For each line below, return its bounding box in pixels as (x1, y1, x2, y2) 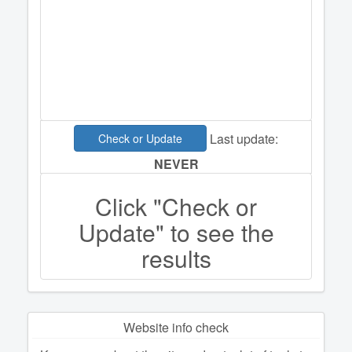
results (141, 241, 211, 276)
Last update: (207, 129, 278, 148)
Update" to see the (78, 215, 274, 250)
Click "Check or (95, 189, 257, 224)
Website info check (123, 318, 229, 337)
